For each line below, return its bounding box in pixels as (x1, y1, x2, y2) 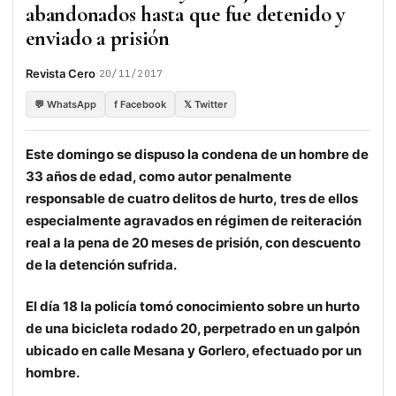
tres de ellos (280, 190, 358, 208)
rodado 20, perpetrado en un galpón (131, 320, 360, 338)
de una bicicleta (26, 320, 128, 338)
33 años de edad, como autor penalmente (26, 168, 292, 186)
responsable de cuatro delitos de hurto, (26, 190, 278, 208)
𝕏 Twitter (184, 98, 227, 111)
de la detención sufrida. (26, 256, 177, 274)
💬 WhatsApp (34, 98, 96, 111)
